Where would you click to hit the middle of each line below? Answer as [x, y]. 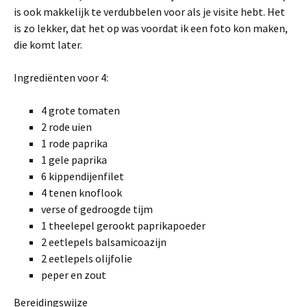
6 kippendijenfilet [83, 176]
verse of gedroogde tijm [97, 209]
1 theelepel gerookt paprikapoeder [123, 225]
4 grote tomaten [81, 110]
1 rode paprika [74, 143]
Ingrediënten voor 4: [61, 77]
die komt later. [48, 45]
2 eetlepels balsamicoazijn [104, 242]
